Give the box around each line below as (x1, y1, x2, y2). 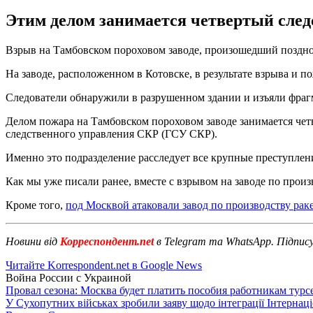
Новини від (6, 235, 57, 247)
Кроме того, (6, 198, 66, 211)
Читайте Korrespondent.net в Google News (6, 259, 202, 271)
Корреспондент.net (57, 235, 156, 247)
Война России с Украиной (6, 271, 131, 284)
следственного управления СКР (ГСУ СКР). (6, 127, 217, 140)
